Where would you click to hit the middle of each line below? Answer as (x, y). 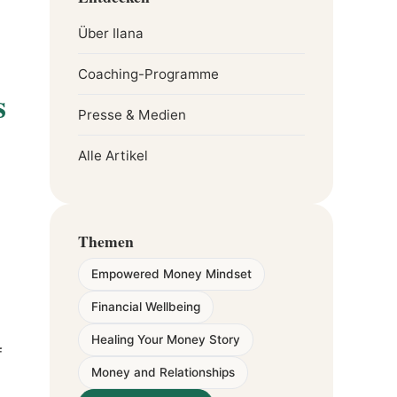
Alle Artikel (113, 156)
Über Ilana (111, 33)
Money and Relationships (163, 372)
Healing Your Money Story (166, 339)
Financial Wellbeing (146, 307)
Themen (106, 241)
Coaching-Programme (148, 74)
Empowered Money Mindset (171, 274)
